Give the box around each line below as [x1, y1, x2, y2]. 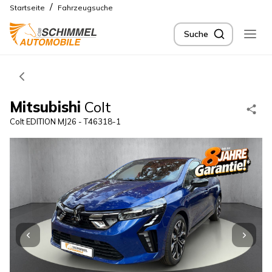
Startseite [10, 3, 45, 12]
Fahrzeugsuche [58, 3, 113, 12]
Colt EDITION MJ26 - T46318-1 [10, 117, 121, 126]
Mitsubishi [10, 98, 81, 116]
